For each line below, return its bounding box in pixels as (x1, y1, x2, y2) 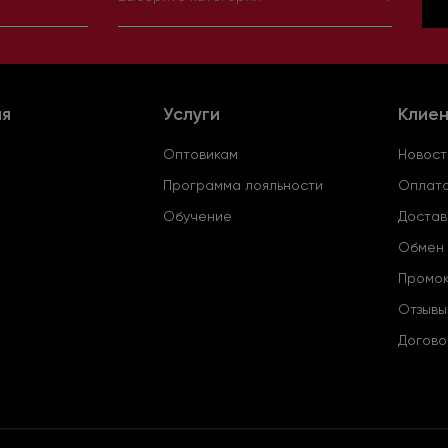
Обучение (163, 208, 232, 225)
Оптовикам (163, 146, 238, 163)
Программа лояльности (163, 177, 323, 194)
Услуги (163, 103, 220, 126)
